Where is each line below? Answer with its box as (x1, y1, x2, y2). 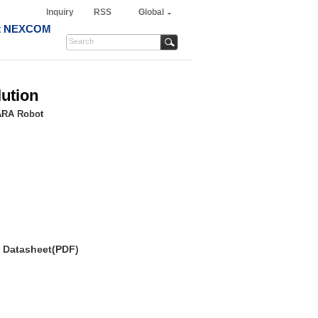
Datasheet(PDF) (3, 243, 79, 255)
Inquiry (46, 7, 76, 17)
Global (138, 7, 164, 17)
